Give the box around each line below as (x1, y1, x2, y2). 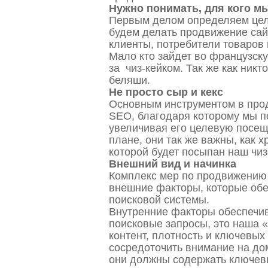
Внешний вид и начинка (109, 158, 236, 170)
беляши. (109, 74, 150, 86)
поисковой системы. (109, 194, 209, 206)
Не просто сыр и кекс (109, 86, 223, 98)
